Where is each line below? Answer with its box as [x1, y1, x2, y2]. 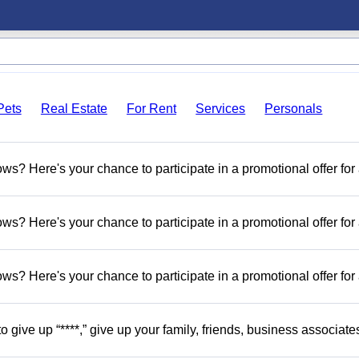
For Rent [127, 102, 177, 115]
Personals [264, 102, 323, 115]
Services [196, 102, 246, 115]
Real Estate [40, 102, 107, 115]
